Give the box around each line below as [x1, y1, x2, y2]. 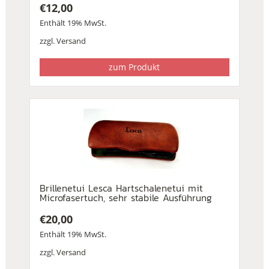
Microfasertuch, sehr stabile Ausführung [39, 190, 212, 205]
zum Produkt [109, 61, 160, 73]
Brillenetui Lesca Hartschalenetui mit [39, 181, 203, 196]
